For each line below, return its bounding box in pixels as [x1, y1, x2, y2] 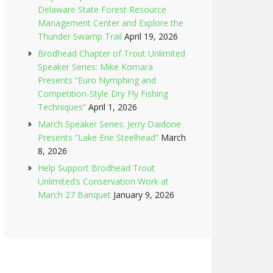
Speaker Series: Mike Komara [38, 61, 153, 73]
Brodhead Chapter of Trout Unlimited [38, 48, 185, 59]
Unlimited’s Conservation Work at [38, 175, 169, 187]
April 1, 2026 [88, 101, 137, 113]
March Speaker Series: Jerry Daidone [38, 118, 181, 130]
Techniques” [38, 101, 86, 113]
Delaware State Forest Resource [38, 4, 166, 15]
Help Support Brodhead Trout [38, 162, 155, 174]
